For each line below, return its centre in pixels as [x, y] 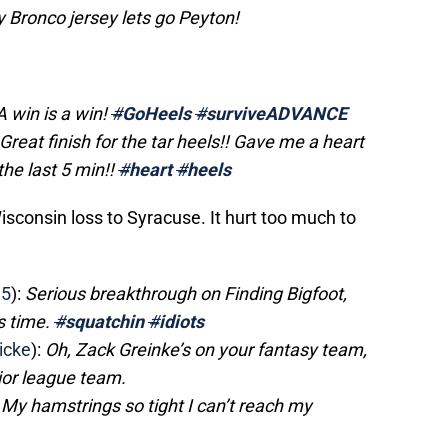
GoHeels [156, 114]
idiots [181, 322]
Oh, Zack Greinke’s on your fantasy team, [206, 350]
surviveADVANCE [276, 114]
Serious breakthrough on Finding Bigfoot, [186, 294]
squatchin [104, 322]
